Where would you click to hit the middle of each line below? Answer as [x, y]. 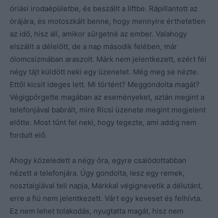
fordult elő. [28, 135]
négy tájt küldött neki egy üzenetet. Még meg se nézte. [104, 72]
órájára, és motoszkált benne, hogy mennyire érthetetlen [108, 21]
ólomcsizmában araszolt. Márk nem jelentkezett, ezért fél [108, 59]
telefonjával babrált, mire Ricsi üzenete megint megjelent [108, 109]
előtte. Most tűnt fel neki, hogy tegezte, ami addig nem [103, 122]
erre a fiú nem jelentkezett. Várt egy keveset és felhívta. [106, 198]
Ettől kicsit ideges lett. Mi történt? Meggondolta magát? [105, 84]
